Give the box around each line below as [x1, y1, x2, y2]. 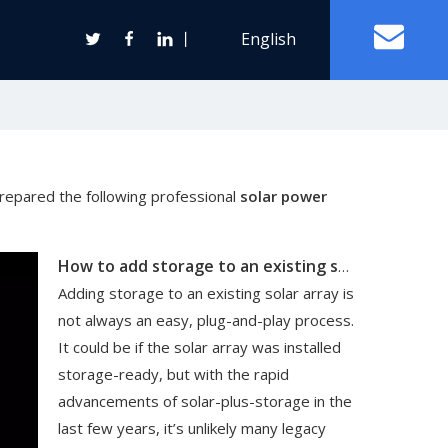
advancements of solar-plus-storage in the [57, 391, 352, 411]
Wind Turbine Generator [47, 262, 240, 284]
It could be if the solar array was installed [57, 337, 341, 357]
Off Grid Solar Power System [47, 95, 269, 117]
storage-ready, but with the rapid [57, 364, 289, 384]
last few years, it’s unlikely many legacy [57, 418, 326, 438]
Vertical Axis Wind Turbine [47, 329, 214, 348]
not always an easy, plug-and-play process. [57, 310, 354, 330]
